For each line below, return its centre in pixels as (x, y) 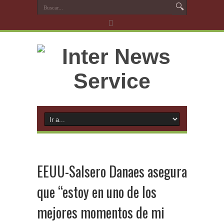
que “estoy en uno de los (97, 192)
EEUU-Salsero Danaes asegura (112, 171)
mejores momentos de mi (101, 212)
